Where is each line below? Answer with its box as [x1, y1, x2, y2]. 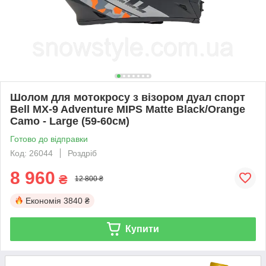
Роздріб [68, 148, 97, 158]
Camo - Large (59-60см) [10, 115, 129, 127]
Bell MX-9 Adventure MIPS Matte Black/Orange [10, 103, 245, 115]
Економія [26, 195, 61, 205]
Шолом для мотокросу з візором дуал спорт [10, 91, 245, 103]
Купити [125, 223, 159, 234]
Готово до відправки [10, 134, 88, 144]
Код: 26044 [10, 148, 53, 158]
